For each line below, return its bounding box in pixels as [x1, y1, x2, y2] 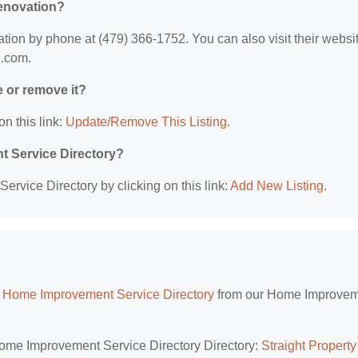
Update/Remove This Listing [66, 115, 227, 129]
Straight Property [261, 339, 356, 352]
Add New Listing [230, 179, 324, 193]
